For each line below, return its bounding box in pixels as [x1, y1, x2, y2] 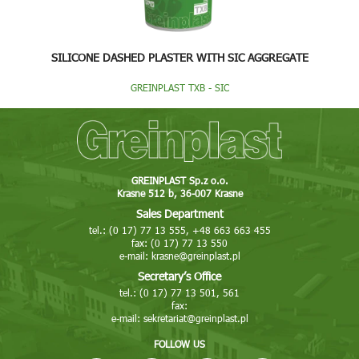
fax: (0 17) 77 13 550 [131, 236, 228, 250]
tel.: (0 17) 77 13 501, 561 [119, 286, 240, 300]
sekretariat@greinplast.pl [143, 312, 248, 325]
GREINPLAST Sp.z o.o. [131, 174, 228, 188]
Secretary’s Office [138, 268, 221, 284]
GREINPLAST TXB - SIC [130, 81, 229, 94]
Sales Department [135, 206, 224, 222]
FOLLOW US [154, 337, 205, 351]
